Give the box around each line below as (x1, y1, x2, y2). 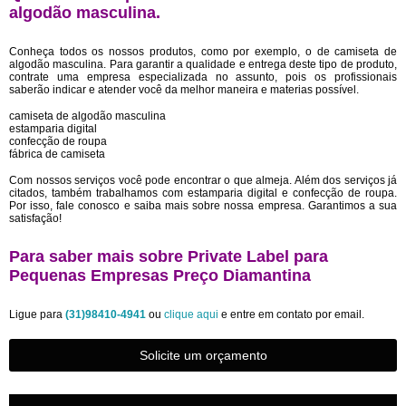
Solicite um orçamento (139, 348, 267, 362)
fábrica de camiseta (9, 148, 105, 160)
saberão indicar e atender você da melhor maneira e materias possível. (9, 83, 359, 96)
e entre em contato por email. (218, 308, 364, 321)
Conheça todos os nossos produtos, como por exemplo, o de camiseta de (9, 45, 397, 58)
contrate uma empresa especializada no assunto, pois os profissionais (9, 71, 397, 83)
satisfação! (9, 212, 62, 225)
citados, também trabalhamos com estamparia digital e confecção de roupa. (9, 187, 397, 199)
